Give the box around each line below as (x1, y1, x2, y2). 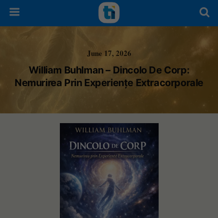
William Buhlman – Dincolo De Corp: (28, 64, 190, 76)
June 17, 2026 (87, 48, 131, 58)
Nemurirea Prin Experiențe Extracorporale (14, 77, 203, 89)
